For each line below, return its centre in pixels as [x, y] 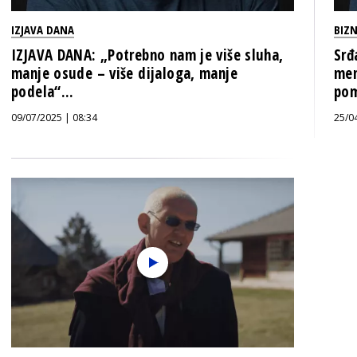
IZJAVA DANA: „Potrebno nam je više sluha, [147, 55]
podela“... [43, 92]
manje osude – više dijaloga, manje [124, 73]
